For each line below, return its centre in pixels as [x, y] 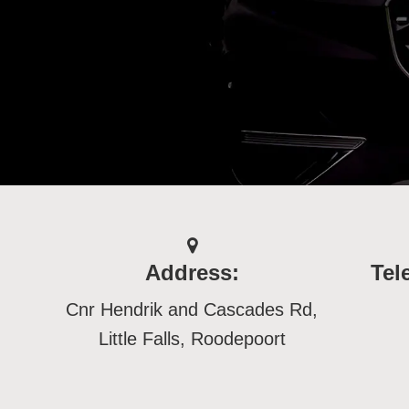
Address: [192, 273]
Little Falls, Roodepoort [192, 339]
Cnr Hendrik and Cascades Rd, [192, 309]
